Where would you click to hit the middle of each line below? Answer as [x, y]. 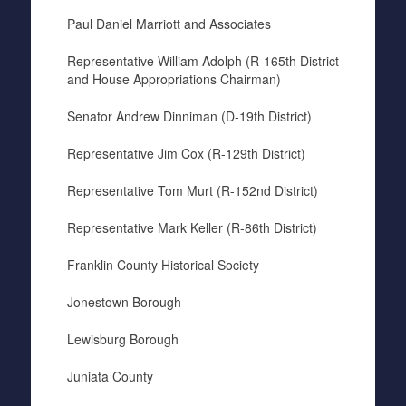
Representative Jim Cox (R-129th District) [186, 153]
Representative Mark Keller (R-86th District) [192, 227]
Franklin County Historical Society [163, 265]
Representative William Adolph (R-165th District [203, 61]
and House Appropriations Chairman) [174, 79]
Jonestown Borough [124, 302]
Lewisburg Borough [122, 339]
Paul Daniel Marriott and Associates [169, 24]
